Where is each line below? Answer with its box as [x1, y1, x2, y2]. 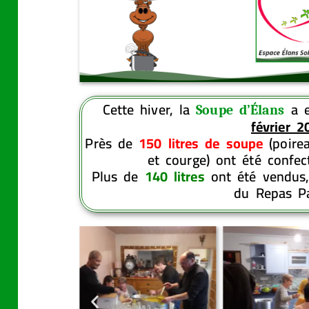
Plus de [91, 163, 145, 190]
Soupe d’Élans [196, 102, 285, 119]
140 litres [144, 163, 205, 190]
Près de [85, 130, 139, 157]
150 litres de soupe [139, 130, 263, 157]
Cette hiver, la [102, 97, 197, 123]
